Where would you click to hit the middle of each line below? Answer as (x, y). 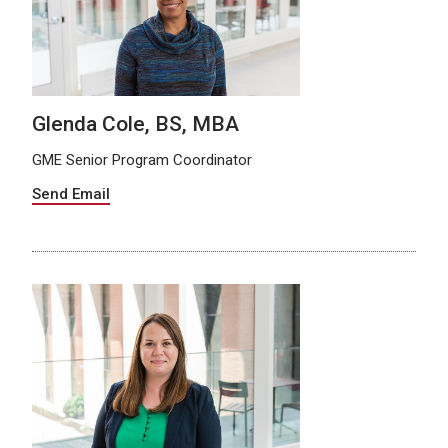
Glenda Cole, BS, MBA (135, 123)
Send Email (71, 193)
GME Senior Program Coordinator (142, 159)
